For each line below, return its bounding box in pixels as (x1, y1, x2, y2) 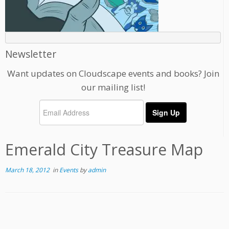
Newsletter (5, 47, 56, 61)
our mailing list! (81, 81, 145, 94)
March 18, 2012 (5, 166, 50, 175)
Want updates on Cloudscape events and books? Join (7, 67, 219, 80)
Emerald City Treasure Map (5, 139, 203, 161)
